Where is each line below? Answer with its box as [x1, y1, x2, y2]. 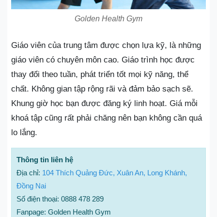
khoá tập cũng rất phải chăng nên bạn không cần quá [11, 113, 202, 123]
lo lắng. [11, 127, 37, 137]
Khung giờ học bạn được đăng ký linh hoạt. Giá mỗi [11, 98, 198, 108]
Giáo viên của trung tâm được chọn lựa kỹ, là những [11, 40, 201, 50]
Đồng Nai [16, 181, 46, 190]
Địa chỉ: [16, 168, 42, 177]
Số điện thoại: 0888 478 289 [16, 194, 104, 203]
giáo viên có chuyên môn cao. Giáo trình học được [11, 55, 195, 64]
